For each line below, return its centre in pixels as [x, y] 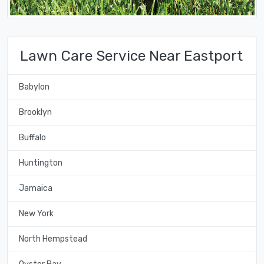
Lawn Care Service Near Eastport [131, 55]
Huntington [40, 163]
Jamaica [35, 189]
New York [36, 214]
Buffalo [32, 138]
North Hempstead [53, 239]
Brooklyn [35, 113]
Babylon [34, 87]
